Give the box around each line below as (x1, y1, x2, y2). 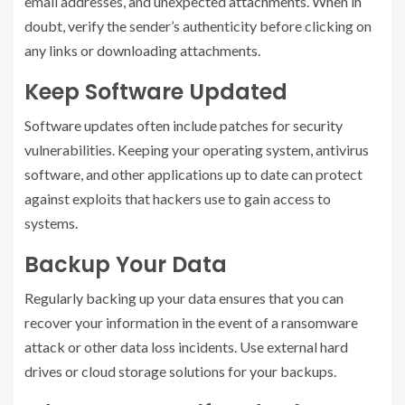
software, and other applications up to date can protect (24, 165, 363, 183)
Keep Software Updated (24, 77, 287, 107)
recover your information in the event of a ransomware (24, 314, 358, 331)
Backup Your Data (24, 250, 227, 279)
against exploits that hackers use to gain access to (24, 190, 331, 207)
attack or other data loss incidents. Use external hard (24, 338, 348, 355)
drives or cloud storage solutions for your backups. (24, 363, 336, 380)
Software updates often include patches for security (24, 117, 343, 134)
